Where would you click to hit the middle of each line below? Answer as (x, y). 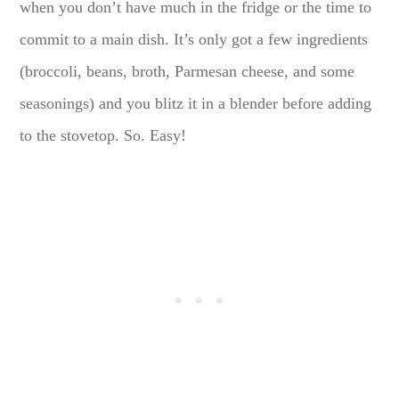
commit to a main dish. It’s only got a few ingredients (194, 39)
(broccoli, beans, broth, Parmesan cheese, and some (187, 71)
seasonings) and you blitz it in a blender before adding (196, 103)
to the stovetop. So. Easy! (103, 135)
